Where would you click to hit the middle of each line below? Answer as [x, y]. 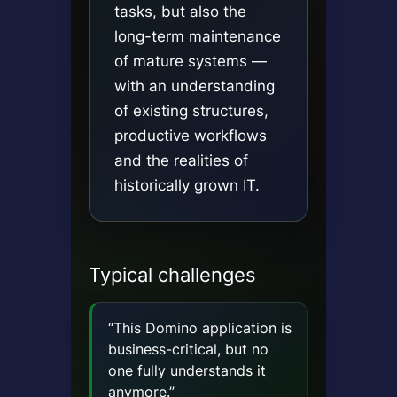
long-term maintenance [197, 36]
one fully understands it [187, 371]
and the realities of [181, 160]
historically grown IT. [187, 185]
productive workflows [190, 136]
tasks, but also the [180, 12]
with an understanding [194, 86]
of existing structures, [191, 111]
